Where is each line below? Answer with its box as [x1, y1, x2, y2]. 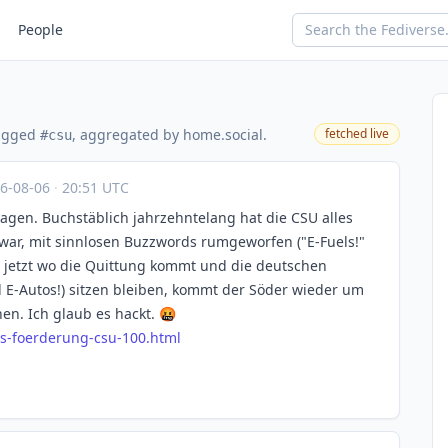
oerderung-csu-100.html [17, 328, 181, 347]
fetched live [325, 125, 389, 142]
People [18, 20, 63, 39]
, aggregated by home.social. [72, 125, 267, 144]
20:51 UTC [58, 178, 129, 197]
